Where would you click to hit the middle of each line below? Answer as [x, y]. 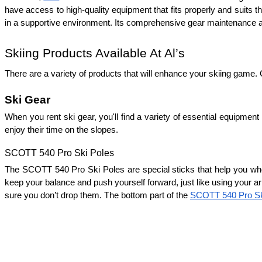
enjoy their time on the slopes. [61, 130]
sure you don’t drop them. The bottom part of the [97, 195]
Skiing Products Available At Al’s [95, 53]
